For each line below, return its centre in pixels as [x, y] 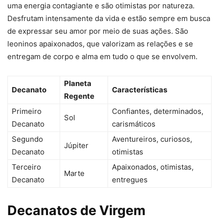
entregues [130, 180]
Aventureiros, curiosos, [152, 139]
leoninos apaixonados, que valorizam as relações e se [100, 44]
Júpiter [76, 146]
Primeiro [27, 111]
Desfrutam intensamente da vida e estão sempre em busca [109, 19]
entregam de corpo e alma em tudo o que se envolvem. [102, 57]
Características [140, 90]
